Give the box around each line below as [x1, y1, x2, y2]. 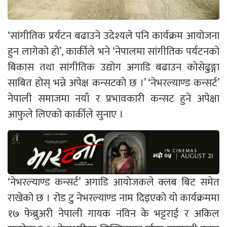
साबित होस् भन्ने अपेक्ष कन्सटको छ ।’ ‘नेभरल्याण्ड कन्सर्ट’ [8, 73, 219, 92]
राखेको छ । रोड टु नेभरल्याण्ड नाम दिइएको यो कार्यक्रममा [8, 188, 219, 207]
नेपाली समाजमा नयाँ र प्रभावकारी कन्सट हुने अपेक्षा [8, 89, 219, 107]
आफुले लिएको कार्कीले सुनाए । [8, 105, 123, 123]
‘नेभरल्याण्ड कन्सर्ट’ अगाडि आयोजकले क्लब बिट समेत [8, 173, 219, 191]
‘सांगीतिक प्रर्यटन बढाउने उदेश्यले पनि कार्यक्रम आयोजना [8, 26, 219, 45]
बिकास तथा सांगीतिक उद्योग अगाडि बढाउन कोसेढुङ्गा [8, 58, 219, 76]
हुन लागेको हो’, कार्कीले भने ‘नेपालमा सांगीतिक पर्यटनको [8, 42, 219, 60]
